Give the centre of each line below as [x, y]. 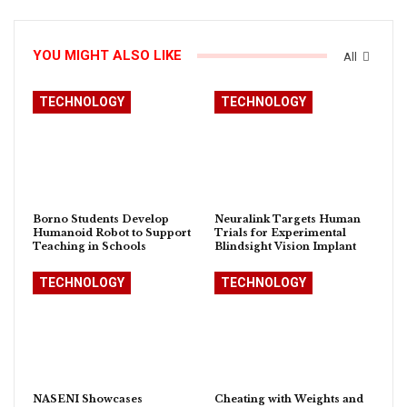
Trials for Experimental [280, 232]
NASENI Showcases [88, 398]
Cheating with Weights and [289, 398]
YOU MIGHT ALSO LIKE [107, 56]
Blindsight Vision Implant [285, 246]
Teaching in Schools [89, 246]
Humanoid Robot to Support [112, 232]
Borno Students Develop [101, 218]
